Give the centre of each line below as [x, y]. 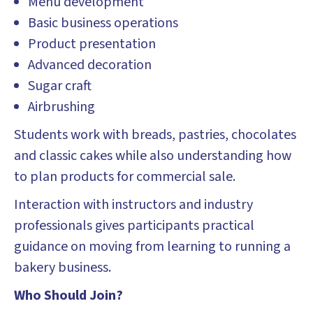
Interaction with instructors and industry [133, 205]
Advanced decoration [90, 65]
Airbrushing [61, 107]
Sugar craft [60, 86]
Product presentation [92, 44]
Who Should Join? [68, 296]
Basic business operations [103, 23]
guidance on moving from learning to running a [152, 247]
